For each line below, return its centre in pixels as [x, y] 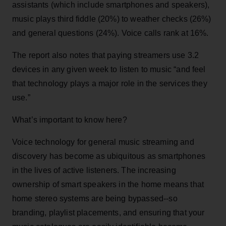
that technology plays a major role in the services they [110, 83]
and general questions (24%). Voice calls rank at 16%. [110, 33]
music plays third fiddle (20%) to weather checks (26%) [112, 19]
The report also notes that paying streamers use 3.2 [106, 55]
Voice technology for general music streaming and [103, 142]
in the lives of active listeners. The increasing [94, 170]
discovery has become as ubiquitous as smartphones [109, 156]
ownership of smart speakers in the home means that [108, 184]
